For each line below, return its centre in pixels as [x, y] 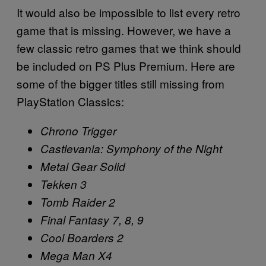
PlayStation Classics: [70, 101]
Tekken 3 [64, 184]
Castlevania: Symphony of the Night [131, 148]
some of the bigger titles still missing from [121, 83]
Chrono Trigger [78, 130]
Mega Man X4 [76, 255]
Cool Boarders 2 [82, 237]
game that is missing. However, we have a [124, 30]
